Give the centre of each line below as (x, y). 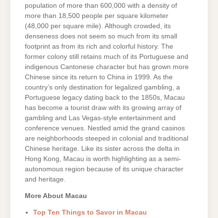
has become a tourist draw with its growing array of (103, 108)
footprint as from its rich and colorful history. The (99, 46)
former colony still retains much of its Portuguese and (107, 56)
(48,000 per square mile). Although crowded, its (98, 26)
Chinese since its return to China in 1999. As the (99, 77)
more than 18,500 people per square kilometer (97, 16)
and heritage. (45, 179)
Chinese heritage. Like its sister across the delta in (102, 148)
